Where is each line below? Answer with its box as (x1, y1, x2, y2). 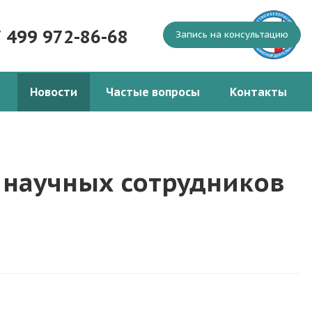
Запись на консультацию (175, 29, 288, 40)
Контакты (230, 85, 287, 99)
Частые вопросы (106, 85, 200, 99)
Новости (30, 85, 77, 99)
